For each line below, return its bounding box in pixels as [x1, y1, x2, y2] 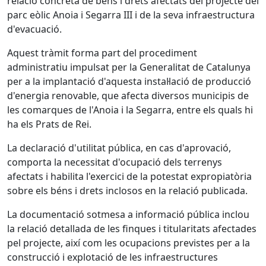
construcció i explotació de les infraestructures [7, 251, 218, 264]
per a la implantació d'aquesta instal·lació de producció [7, 75, 251, 88]
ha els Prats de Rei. [7, 118, 91, 131]
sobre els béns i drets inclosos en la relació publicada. [7, 184, 248, 197]
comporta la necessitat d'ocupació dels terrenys [7, 156, 222, 169]
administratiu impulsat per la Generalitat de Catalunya [7, 61, 251, 74]
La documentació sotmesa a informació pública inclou [7, 208, 249, 221]
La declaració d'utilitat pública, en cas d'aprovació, [7, 141, 231, 154]
